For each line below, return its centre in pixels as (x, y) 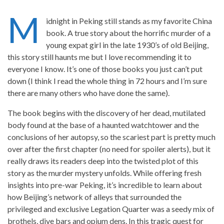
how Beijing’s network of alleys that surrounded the (94, 196)
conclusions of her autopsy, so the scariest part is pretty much (111, 136)
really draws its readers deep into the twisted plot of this (103, 160)
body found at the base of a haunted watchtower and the (103, 124)
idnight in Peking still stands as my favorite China (129, 20)
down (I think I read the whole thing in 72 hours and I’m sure (107, 80)
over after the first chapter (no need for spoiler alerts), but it (109, 148)
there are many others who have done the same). (88, 92)
